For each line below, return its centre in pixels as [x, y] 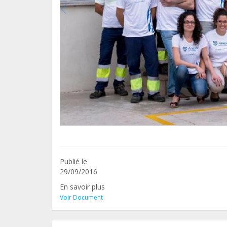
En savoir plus [82, 186]
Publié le [73, 161]
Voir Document [81, 197]
